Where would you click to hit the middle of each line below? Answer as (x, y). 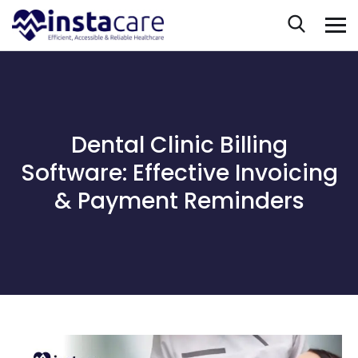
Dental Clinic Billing (179, 145)
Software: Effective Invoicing (179, 173)
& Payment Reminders (179, 201)
